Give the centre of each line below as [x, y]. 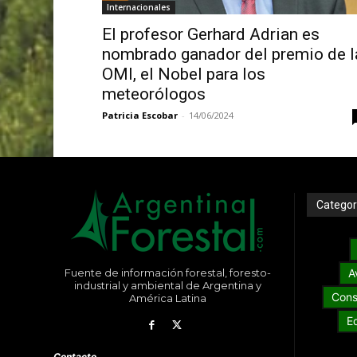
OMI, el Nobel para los [183, 75]
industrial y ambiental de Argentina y [167, 286]
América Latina [167, 298]
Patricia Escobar [139, 116]
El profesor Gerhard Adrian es [210, 35]
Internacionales [138, 8]
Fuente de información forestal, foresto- [167, 273]
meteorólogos [157, 94]
